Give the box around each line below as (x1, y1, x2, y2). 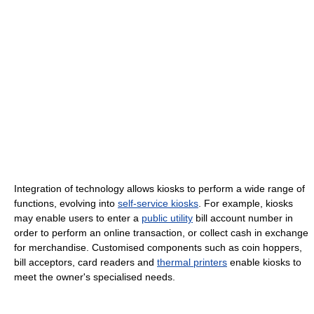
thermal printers (157, 256, 227, 268)
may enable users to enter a (14, 212, 142, 224)
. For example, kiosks (198, 197, 293, 209)
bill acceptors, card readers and (14, 256, 157, 268)
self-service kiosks (118, 197, 198, 209)
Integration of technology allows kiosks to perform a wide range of (14, 182, 305, 194)
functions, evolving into (14, 197, 118, 209)
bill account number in (193, 212, 293, 224)
